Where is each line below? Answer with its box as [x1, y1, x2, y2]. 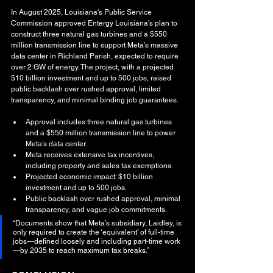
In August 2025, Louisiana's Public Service [11, 7, 154, 16]
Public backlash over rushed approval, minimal [26, 194, 182, 203]
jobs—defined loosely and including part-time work [13, 236, 180, 246]
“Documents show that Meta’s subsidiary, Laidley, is [13, 218, 183, 227]
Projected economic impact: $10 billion [26, 172, 155, 181]
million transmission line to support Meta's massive [11, 40, 180, 49]
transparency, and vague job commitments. [26, 205, 167, 214]
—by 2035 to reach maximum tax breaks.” [13, 246, 149, 255]
